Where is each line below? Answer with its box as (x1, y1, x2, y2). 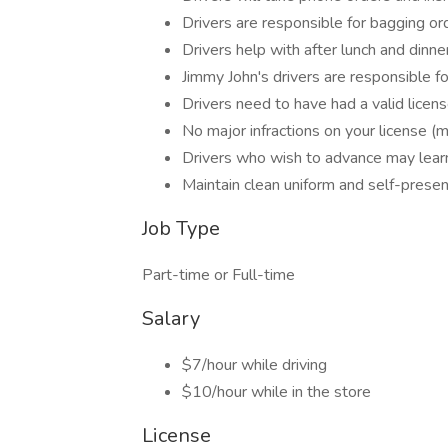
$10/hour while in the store (182, 381, 371, 403)
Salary (142, 305, 200, 332)
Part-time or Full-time (142, 264, 295, 286)
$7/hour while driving (182, 354, 327, 376)
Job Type (142, 215, 220, 242)
